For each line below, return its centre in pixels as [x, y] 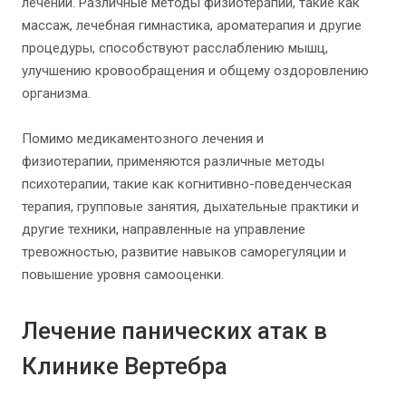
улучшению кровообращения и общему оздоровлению [195, 71]
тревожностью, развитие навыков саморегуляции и [184, 252]
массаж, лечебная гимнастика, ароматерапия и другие [192, 26]
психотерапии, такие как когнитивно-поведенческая [187, 184]
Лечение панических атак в [174, 331]
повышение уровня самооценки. [123, 275]
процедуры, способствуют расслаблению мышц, [175, 48]
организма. [56, 94]
